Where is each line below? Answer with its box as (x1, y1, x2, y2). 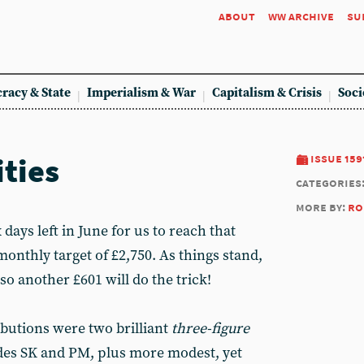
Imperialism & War (87, 85, 196, 101)
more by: (296, 199, 348, 214)
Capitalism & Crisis (212, 85, 322, 101)
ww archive (268, 8, 334, 24)
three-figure (171, 319, 249, 338)
